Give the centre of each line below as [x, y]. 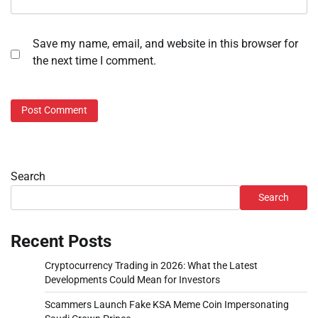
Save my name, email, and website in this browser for [165, 44]
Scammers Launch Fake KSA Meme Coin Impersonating [167, 304]
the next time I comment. [94, 61]
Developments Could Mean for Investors [132, 279]
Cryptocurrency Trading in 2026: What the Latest [151, 265]
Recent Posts [61, 241]
